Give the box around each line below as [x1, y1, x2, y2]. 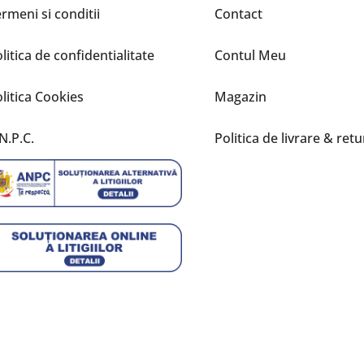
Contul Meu [214, 45, 286, 64]
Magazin [214, 87, 266, 106]
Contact [214, 4, 262, 23]
